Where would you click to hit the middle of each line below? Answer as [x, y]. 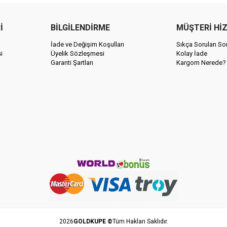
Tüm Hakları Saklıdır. [140, 221]
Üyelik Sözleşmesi [78, 54]
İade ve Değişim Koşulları [87, 45]
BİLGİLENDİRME [80, 28]
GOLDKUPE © [93, 221]
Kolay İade [192, 54]
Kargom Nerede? [201, 63]
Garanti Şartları [72, 63]
